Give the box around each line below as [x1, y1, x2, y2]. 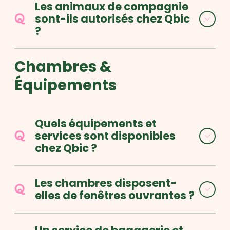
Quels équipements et [35, 116, 157, 131]
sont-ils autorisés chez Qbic [35, 11, 190, 26]
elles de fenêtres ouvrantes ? [35, 188, 195, 203]
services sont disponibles [35, 128, 176, 143]
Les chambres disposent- [35, 176, 177, 190]
